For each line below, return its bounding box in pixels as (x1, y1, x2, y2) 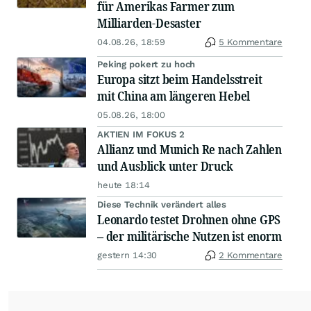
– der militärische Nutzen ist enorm (97, 228, 282, 245)
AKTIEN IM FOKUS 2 (97, 129, 185, 140)
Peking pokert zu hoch (97, 59, 196, 70)
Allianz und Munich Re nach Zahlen (97, 141, 283, 158)
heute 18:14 (97, 180, 150, 191)
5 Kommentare (219, 37, 283, 48)
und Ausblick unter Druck (97, 158, 233, 175)
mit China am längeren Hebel (97, 87, 251, 105)
